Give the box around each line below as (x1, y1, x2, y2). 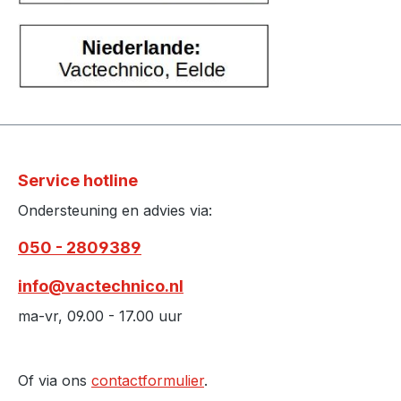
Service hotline (18, 171, 138, 191)
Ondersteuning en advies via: (18, 201, 212, 220)
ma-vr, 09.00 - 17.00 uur (18, 307, 183, 326)
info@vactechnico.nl (18, 277, 183, 296)
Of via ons (18, 371, 91, 390)
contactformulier (91, 371, 204, 390)
